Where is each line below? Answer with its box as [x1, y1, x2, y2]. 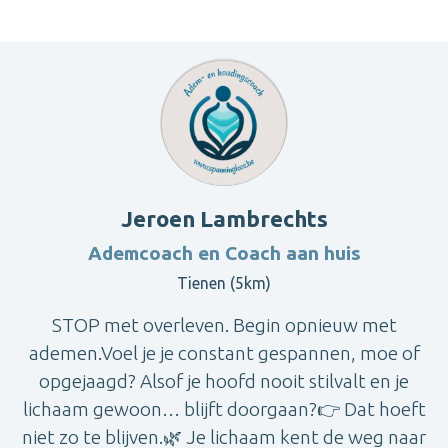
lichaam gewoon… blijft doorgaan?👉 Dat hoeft [22, 398, 426, 421]
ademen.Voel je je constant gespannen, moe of [28, 342, 420, 365]
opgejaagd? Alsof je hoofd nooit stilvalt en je [39, 370, 409, 393]
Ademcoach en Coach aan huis [87, 242, 361, 265]
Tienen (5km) [177, 274, 271, 293]
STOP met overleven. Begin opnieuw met [51, 314, 397, 337]
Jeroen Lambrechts [120, 206, 328, 232]
